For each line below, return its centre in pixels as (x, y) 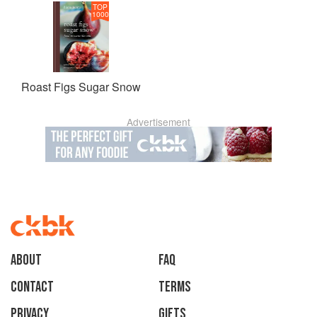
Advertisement (158, 122)
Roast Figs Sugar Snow (81, 87)
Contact (32, 287)
